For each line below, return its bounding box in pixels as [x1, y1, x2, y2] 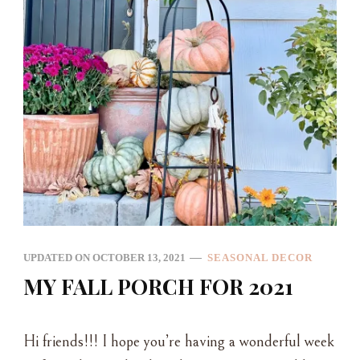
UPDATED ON [23, 251, 92, 264]
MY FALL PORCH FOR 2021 [23, 271, 293, 301]
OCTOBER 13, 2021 [92, 251, 186, 264]
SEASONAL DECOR [207, 251, 313, 264]
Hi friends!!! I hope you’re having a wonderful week [23, 332, 334, 351]
